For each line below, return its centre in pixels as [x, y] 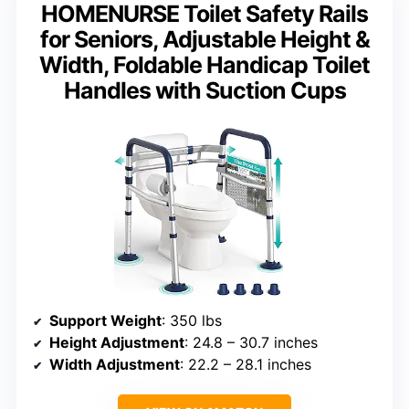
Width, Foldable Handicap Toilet [204, 65]
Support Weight [105, 321]
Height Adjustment [117, 343]
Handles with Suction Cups [204, 91]
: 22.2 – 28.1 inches [246, 365]
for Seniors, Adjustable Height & [204, 40]
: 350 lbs [192, 321]
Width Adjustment [115, 365]
